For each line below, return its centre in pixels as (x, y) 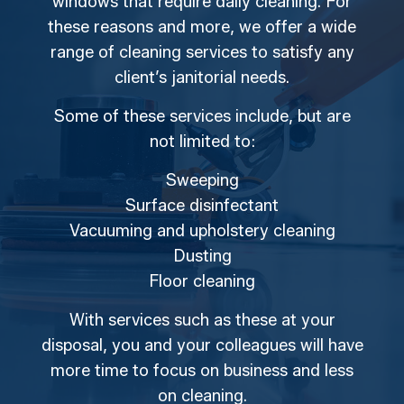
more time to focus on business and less (202, 371)
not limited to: (202, 142)
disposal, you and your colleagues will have (202, 346)
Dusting (202, 257)
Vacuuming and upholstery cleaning (202, 231)
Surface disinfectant (202, 206)
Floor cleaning (202, 282)
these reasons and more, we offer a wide (202, 28)
